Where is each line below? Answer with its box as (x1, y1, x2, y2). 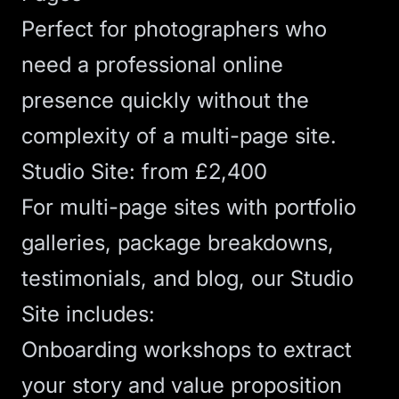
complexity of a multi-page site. (21, 123, 337, 149)
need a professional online (21, 52, 283, 77)
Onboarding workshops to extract (21, 337, 352, 362)
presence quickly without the (21, 87, 309, 113)
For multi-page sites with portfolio (21, 194, 356, 220)
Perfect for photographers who (21, 16, 327, 42)
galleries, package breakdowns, (21, 230, 334, 256)
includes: (60, 301, 155, 327)
